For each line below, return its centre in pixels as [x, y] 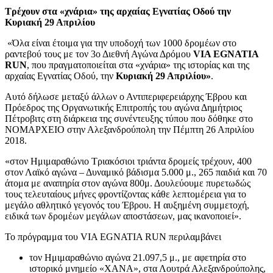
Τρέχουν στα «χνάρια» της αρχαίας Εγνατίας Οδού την [118, 11]
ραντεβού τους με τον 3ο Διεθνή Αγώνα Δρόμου [99, 54]
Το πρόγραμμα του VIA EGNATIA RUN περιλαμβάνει [113, 236]
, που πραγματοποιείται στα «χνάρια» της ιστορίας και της [138, 65]
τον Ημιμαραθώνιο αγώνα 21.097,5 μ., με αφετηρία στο [138, 257]
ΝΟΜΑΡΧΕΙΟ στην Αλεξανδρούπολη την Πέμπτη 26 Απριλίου [129, 129]
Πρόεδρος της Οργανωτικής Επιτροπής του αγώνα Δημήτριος [123, 107]
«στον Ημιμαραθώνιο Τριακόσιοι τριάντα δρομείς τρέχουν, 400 [128, 161]
